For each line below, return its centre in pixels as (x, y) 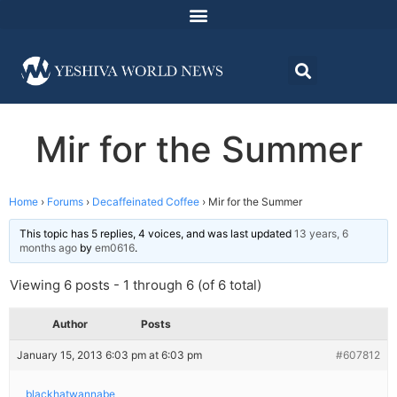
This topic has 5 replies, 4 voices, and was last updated (157, 234)
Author (70, 324)
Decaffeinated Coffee (146, 202)
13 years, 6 (321, 234)
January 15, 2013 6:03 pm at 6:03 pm (109, 355)
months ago (48, 248)
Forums (65, 202)
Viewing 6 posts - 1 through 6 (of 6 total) (136, 285)
